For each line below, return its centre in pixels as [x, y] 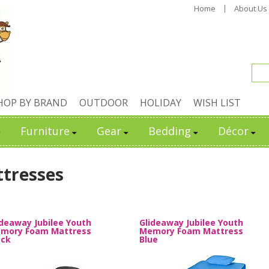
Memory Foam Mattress [191, 231]
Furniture [45, 131]
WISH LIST [217, 103]
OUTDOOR [104, 103]
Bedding [170, 131]
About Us [251, 8]
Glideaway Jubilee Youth [191, 222]
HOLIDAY [161, 103]
